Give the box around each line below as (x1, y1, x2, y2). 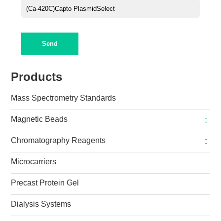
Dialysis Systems (11, 199, 72, 208)
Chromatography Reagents (11, 136, 106, 145)
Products (11, 70, 63, 83)
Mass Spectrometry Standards (11, 93, 116, 102)
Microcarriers (11, 157, 57, 166)
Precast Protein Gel (11, 178, 79, 187)
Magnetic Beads (11, 114, 68, 123)
